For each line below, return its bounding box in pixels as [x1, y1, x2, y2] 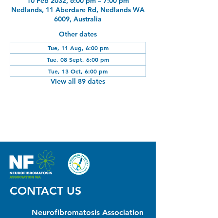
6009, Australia [54, 14, 102, 23]
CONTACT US [10, 183, 81, 198]
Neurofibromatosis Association [32, 207, 144, 217]
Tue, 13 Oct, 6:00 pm [48, 67, 108, 75]
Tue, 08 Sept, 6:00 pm [47, 55, 109, 63]
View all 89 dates [51, 76, 105, 86]
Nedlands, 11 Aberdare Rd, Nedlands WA [11, 5, 145, 14]
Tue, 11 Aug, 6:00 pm [47, 43, 109, 52]
